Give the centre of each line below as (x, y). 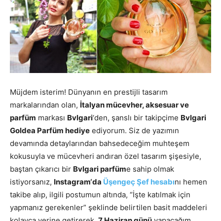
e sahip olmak (150, 169)
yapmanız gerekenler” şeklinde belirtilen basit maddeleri (109, 207)
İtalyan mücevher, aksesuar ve (134, 105)
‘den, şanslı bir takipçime (137, 117)
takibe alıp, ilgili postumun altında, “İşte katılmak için (100, 194)
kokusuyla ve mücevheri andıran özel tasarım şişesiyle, (106, 156)
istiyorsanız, (32, 182)
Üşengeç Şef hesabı (139, 182)
